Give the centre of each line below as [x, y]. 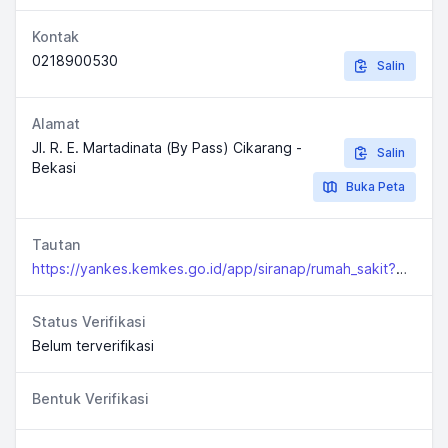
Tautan [56, 244]
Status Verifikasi [89, 321]
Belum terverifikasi [93, 345]
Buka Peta [375, 186]
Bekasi [54, 167]
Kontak [55, 36]
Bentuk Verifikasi [90, 398]
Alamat [56, 123]
